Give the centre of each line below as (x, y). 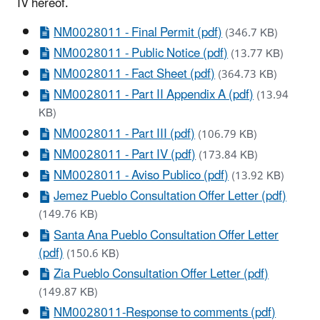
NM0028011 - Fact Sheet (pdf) (135, 75)
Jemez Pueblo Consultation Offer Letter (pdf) (170, 197)
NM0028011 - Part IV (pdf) (125, 155)
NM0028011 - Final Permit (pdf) (138, 32)
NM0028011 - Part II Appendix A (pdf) (154, 95)
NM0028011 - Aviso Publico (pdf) (141, 176)
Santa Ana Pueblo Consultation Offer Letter (166, 235)
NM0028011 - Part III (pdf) (125, 134)
